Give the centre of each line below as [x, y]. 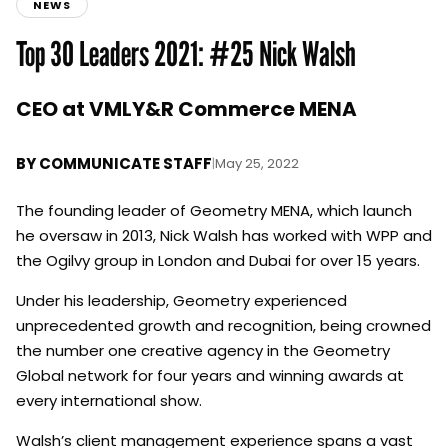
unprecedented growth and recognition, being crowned [223, 325]
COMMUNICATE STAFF [125, 163]
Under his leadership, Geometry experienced [181, 300]
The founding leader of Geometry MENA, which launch [214, 210]
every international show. [109, 400]
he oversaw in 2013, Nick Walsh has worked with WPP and [224, 235]
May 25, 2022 [257, 163]
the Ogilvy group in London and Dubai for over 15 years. [218, 260]
